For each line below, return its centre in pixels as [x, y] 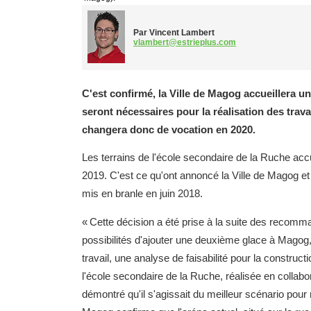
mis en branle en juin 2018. [142, 194]
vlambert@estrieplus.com [185, 43]
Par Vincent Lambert [174, 33]
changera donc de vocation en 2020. [169, 129]
